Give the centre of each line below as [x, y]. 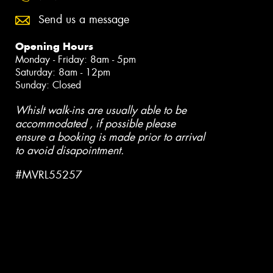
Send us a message [84, 20]
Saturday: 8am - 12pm [63, 73]
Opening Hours [54, 47]
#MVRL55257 [49, 175]
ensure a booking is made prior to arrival [110, 137]
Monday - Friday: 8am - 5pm [76, 60]
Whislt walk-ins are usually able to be [101, 111]
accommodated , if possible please [95, 124]
